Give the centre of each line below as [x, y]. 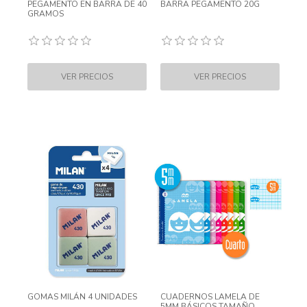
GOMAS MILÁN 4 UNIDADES [82, 297]
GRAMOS [46, 14]
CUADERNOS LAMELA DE [210, 297]
